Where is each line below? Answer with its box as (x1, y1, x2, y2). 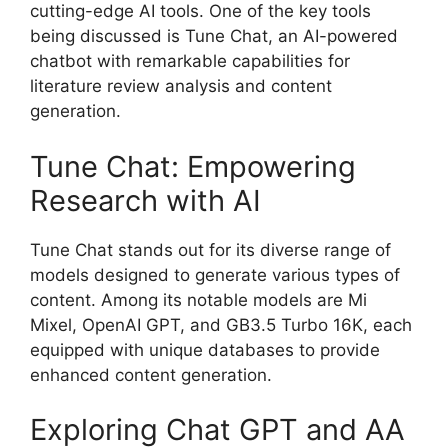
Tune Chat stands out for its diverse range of (30, 239, 391, 260)
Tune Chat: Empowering (30, 148, 356, 184)
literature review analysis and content (30, 76, 332, 96)
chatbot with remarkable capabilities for (30, 51, 350, 71)
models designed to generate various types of (30, 264, 400, 285)
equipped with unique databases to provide (30, 339, 380, 360)
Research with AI (30, 182, 261, 218)
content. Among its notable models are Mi (30, 289, 367, 310)
